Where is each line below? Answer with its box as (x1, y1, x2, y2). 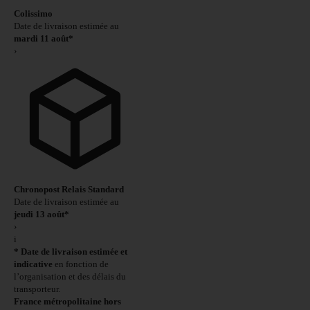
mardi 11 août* (14, 33, 73, 44)
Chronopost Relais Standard (14, 183, 124, 194)
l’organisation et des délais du (14, 271, 126, 282)
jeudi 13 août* (14, 208, 69, 219)
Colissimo (14, 8, 53, 19)
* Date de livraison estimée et (14, 246, 127, 257)
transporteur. (14, 283, 60, 294)
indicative (14, 258, 53, 269)
